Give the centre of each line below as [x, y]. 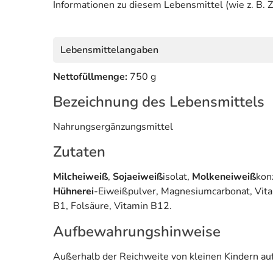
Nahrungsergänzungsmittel [113, 126]
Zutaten [79, 151]
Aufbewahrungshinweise [137, 231]
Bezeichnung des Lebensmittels [159, 101]
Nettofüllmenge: [91, 76]
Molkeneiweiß [224, 176]
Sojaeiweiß [138, 176]
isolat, [177, 176]
